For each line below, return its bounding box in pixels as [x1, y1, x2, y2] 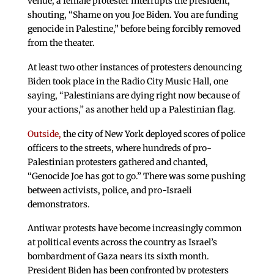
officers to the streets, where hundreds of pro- [27, 142, 212, 154]
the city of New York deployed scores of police [61, 128, 245, 139]
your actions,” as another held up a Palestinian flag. [27, 103, 235, 115]
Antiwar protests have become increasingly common [27, 223, 242, 234]
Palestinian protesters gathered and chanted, [27, 156, 208, 168]
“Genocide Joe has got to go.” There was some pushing [27, 170, 245, 182]
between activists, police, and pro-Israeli [27, 184, 192, 196]
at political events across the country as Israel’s [27, 237, 217, 248]
